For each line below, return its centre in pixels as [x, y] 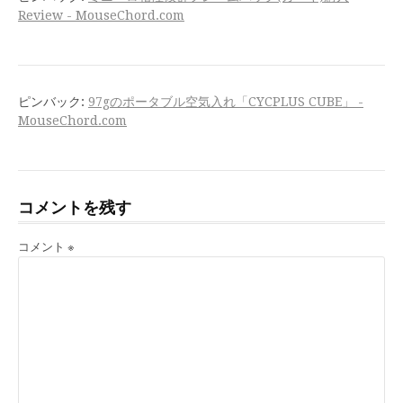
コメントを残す [75, 207]
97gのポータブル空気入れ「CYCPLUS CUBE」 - [226, 101]
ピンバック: [53, 101]
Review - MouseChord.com [101, 15]
